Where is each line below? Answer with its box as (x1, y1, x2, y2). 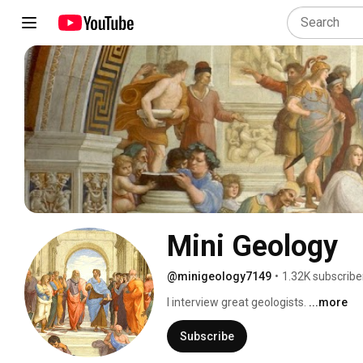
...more (309, 295, 348, 309)
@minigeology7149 (167, 269, 271, 283)
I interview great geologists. (167, 295, 309, 309)
